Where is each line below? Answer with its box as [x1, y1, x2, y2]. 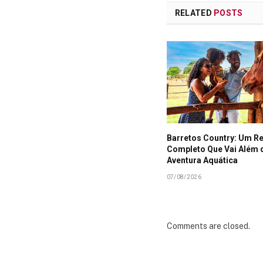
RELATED [174, 8, 214, 18]
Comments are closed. [166, 221, 250, 231]
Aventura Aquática [166, 155, 238, 165]
